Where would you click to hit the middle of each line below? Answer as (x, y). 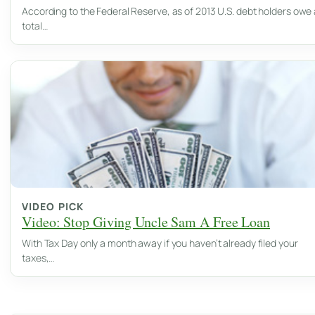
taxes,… (38, 258)
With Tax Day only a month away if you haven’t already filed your (160, 243)
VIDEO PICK (53, 207)
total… (35, 26)
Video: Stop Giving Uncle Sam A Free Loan (146, 222)
